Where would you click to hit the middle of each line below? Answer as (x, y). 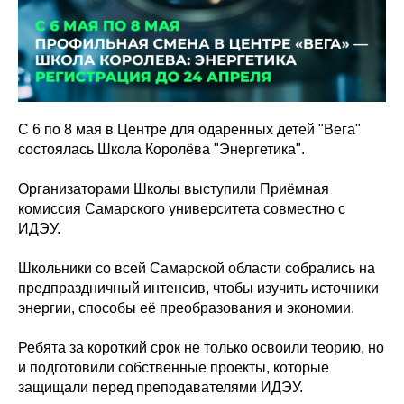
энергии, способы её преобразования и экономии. (186, 308)
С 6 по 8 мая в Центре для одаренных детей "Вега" (189, 129)
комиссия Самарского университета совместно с (182, 209)
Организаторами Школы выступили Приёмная (174, 189)
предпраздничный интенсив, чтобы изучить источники (198, 288)
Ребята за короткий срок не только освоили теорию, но (201, 348)
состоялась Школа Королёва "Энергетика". (161, 149)
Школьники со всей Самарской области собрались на (197, 268)
